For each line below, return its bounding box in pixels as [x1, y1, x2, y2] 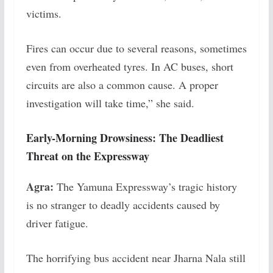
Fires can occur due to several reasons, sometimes [26, 41, 247, 55]
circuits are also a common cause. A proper [26, 77, 218, 92]
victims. [26, 6, 62, 21]
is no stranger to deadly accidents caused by [26, 197, 220, 212]
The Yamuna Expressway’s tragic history [56, 179, 237, 194]
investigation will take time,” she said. [26, 96, 194, 110]
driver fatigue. [26, 216, 88, 230]
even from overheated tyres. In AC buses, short [26, 59, 233, 74]
